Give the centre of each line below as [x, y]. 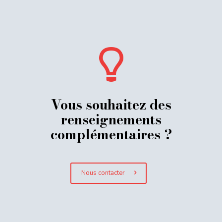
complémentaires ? [111, 135]
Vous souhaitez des [111, 105]
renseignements [111, 120]
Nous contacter [103, 173]
